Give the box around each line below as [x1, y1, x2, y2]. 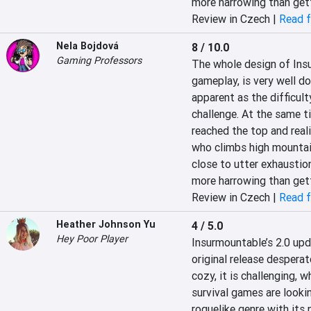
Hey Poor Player [56, 233, 128, 245]
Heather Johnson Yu [56, 218, 155, 230]
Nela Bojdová [56, 40, 119, 52]
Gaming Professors [56, 54, 142, 67]
